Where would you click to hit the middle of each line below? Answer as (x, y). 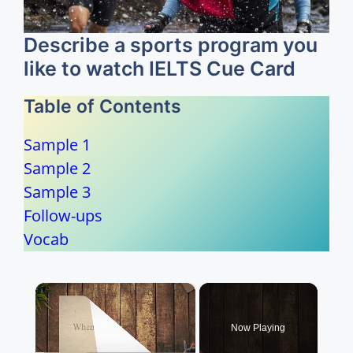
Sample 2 (57, 168)
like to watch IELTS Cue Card (160, 68)
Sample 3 (57, 191)
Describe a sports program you (171, 45)
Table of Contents (102, 106)
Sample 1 (57, 144)
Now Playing (258, 327)
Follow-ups (63, 215)
